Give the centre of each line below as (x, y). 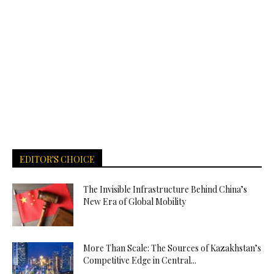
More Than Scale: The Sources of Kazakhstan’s (172, 248)
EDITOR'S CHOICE (57, 159)
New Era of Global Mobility (135, 201)
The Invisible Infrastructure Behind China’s (165, 189)
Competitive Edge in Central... (140, 260)
